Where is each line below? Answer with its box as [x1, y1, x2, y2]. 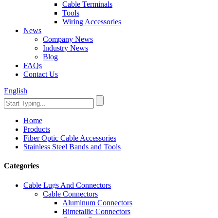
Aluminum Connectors [62, 198, 132, 207]
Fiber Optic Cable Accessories [23, 134, 116, 142]
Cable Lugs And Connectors [23, 181, 111, 189]
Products [23, 125, 50, 133]
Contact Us [23, 70, 58, 78]
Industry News [43, 44, 88, 52]
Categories [4, 162, 39, 170]
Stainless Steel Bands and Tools [23, 143, 121, 151]
